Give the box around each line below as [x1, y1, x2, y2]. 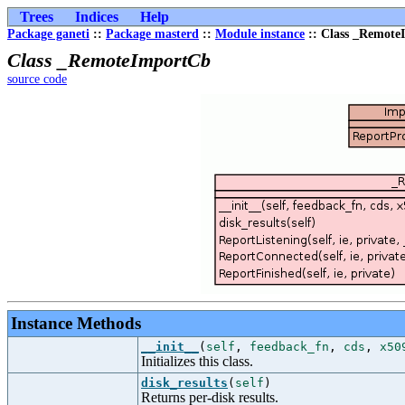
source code [7, 72, 67, 86]
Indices [75, 9, 118, 24]
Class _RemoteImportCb [7, 49, 211, 71]
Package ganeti [7, 27, 89, 41]
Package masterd [106, 27, 199, 41]
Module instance [215, 27, 305, 41]
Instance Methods [11, 314, 141, 333]
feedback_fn [250, 340, 329, 353]
